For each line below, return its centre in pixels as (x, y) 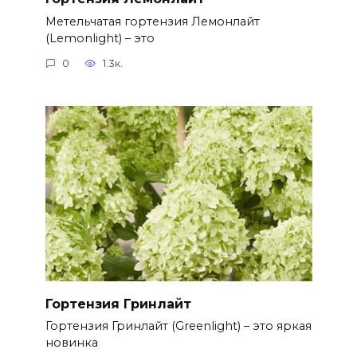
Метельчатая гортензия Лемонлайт (152, 21)
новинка (71, 343)
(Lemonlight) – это (100, 38)
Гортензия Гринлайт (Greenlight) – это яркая (178, 326)
